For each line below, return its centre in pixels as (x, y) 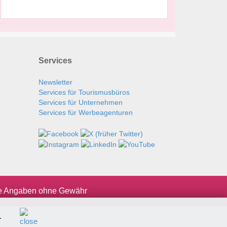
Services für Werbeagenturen (86, 113)
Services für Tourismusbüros (84, 92)
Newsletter (55, 82)
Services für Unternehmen (81, 103)
